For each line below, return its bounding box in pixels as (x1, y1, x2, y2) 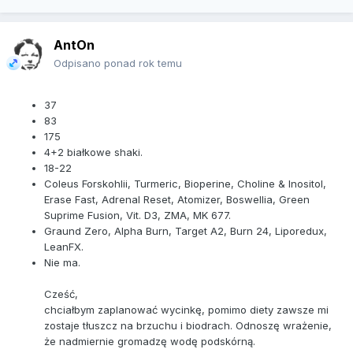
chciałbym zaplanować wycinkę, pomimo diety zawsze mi (44, 303, 329, 317)
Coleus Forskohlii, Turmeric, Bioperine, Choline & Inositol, (44, 177, 326, 191)
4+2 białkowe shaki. (44, 146, 143, 159)
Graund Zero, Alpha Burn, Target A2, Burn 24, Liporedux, (44, 225, 327, 238)
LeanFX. (44, 240, 84, 254)
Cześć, (44, 288, 78, 301)
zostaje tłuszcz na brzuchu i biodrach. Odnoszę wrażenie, (44, 319, 332, 333)
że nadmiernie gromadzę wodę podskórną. (44, 335, 255, 348)
